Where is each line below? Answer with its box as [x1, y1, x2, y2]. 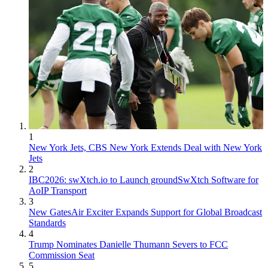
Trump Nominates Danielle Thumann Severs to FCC [29, 239, 228, 249]
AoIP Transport [29, 185, 87, 196]
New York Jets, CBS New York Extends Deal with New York [29, 142, 262, 153]
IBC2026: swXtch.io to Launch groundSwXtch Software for [29, 174, 258, 185]
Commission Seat [29, 249, 95, 260]
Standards [29, 217, 66, 228]
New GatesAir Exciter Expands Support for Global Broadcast [29, 206, 262, 217]
